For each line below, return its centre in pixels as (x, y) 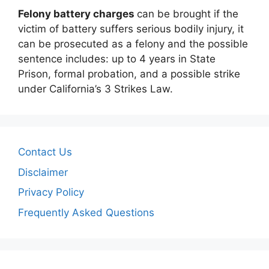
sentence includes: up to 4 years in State (117, 59)
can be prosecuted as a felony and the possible (133, 44)
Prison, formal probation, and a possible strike (129, 74)
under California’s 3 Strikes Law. (95, 89)
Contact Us (45, 152)
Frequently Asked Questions (86, 212)
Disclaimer (43, 172)
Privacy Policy (51, 192)
